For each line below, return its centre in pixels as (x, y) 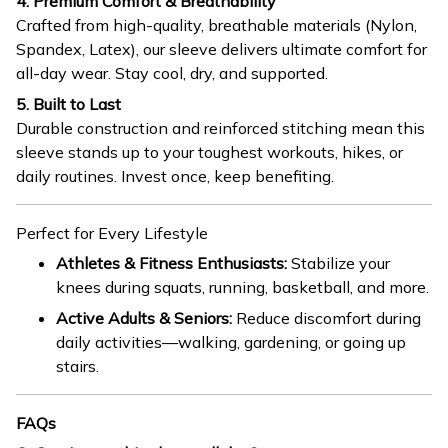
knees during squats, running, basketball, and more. (242, 287)
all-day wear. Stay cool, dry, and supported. (172, 73)
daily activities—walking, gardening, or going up (231, 341)
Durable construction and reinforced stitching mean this (220, 127)
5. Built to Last (68, 103)
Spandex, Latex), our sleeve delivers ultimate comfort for (221, 49)
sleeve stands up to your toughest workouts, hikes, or (209, 151)
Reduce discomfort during (326, 317)
